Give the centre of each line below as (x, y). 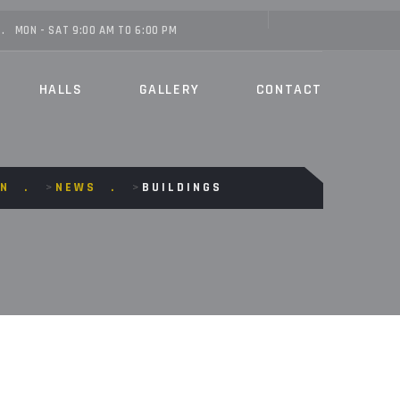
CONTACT (289, 90)
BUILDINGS (182, 187)
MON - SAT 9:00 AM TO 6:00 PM (96, 30)
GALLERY (169, 90)
